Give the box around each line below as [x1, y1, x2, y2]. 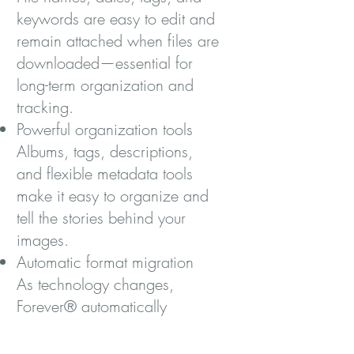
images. [17, 229, 69, 250]
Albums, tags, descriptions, [17, 141, 193, 162]
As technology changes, [17, 273, 174, 295]
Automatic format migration [17, 251, 194, 273]
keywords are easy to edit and [17, 8, 215, 29]
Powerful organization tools [17, 119, 193, 140]
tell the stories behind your [17, 207, 186, 228]
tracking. [17, 96, 73, 118]
